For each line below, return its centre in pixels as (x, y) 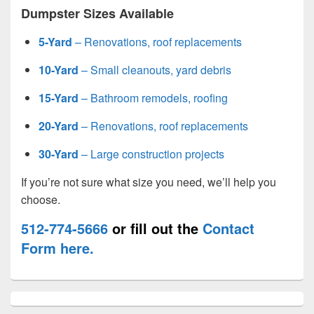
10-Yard (59, 69)
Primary (26, 297)
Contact (228, 228)
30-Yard (59, 153)
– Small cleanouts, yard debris (155, 69)
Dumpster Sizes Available (97, 14)
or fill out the (155, 228)
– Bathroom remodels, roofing (153, 97)
